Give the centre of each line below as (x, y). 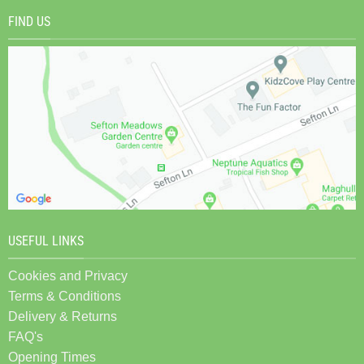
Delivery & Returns (63, 316)
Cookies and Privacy (68, 275)
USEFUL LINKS (46, 241)
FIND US (29, 22)
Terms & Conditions (65, 296)
